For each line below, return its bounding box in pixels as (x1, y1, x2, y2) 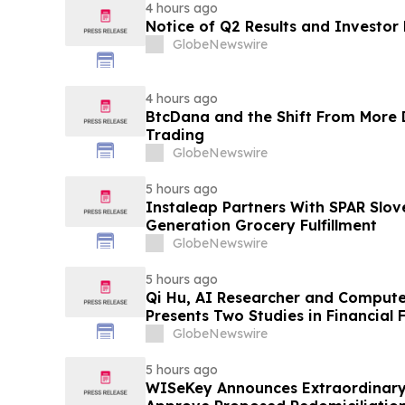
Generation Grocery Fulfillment (145, 216, 377, 235)
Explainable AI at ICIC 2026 (145, 325, 355, 344)
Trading (145, 126, 204, 145)
